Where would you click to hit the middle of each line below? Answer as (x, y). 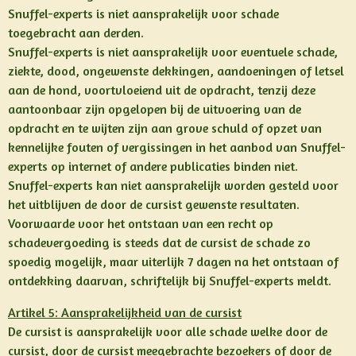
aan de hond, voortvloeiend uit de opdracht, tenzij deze (162, 90)
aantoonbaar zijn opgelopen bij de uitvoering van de (155, 109)
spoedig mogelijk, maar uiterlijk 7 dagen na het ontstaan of (173, 261)
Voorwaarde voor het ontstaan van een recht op (141, 223)
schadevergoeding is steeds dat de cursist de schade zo (159, 242)
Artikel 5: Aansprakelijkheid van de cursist (125, 312)
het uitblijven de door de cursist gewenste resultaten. (154, 204)
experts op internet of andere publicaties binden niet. (153, 166)
